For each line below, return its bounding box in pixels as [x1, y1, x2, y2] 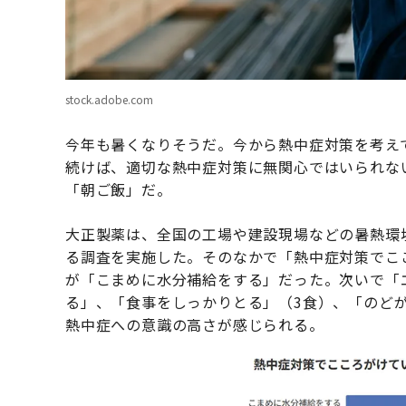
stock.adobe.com [65, 92, 153, 108]
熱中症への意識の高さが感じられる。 [65, 314, 324, 336]
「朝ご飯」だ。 [65, 179, 172, 201]
